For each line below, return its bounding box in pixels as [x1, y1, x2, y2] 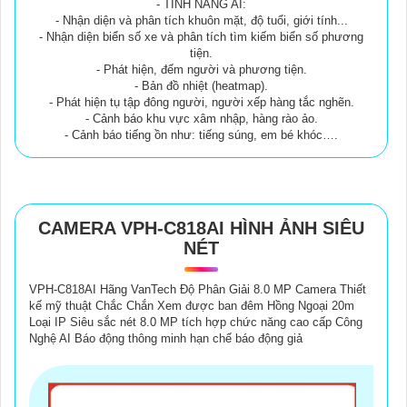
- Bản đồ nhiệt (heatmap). [134, 78, 268, 93]
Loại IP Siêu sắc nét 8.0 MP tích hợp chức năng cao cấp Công [29, 314, 362, 329]
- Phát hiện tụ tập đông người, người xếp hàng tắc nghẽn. [48, 94, 354, 109]
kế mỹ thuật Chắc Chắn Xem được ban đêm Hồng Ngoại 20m [29, 298, 354, 313]
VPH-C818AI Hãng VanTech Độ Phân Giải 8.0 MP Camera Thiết [29, 282, 366, 296]
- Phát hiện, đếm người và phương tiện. [95, 62, 307, 76]
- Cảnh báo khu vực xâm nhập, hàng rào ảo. [84, 111, 318, 125]
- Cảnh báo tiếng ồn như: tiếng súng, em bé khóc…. [65, 127, 338, 142]
